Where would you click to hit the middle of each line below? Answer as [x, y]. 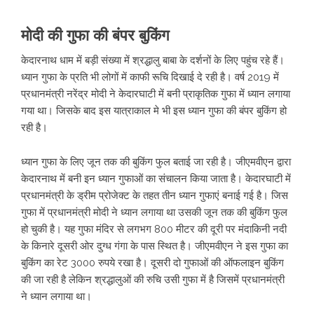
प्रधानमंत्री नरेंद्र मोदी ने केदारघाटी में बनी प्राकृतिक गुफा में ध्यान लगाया [156, 94]
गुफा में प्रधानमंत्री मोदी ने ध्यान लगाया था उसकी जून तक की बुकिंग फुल [154, 212]
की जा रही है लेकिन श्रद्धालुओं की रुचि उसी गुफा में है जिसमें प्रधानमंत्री [153, 280]
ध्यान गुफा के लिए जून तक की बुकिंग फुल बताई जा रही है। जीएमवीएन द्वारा [156, 162]
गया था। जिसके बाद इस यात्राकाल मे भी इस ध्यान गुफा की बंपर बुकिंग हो [154, 111]
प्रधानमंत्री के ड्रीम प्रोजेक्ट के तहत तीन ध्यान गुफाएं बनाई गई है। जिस [155, 196]
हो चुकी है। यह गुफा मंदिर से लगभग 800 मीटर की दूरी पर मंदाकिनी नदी [154, 229]
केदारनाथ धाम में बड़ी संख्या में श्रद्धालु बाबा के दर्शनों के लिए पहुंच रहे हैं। [153, 60]
